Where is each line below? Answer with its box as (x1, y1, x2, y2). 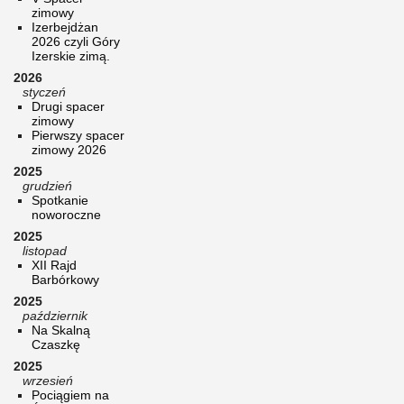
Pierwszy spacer (32, 127, 124, 142)
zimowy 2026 (32, 142, 106, 157)
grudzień (23, 178, 72, 193)
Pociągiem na (32, 387, 109, 402)
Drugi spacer (32, 98, 105, 114)
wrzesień (23, 372, 73, 388)
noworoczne (32, 207, 101, 222)
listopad (23, 243, 67, 258)
